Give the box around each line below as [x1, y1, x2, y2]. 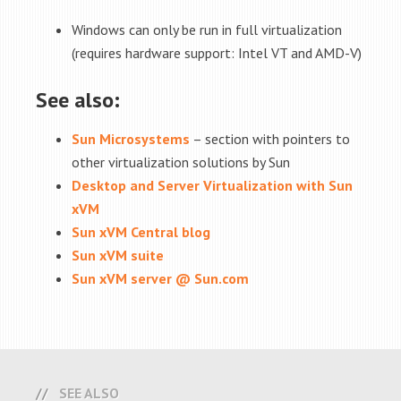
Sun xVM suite [72, 246, 164, 264]
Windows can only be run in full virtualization [72, 21, 342, 38]
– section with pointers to [190, 130, 350, 148]
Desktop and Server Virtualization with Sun [72, 176, 353, 194]
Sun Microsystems [72, 130, 190, 148]
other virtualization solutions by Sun [72, 153, 290, 171]
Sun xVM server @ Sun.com [72, 269, 249, 287]
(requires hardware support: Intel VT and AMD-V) [72, 44, 362, 62]
